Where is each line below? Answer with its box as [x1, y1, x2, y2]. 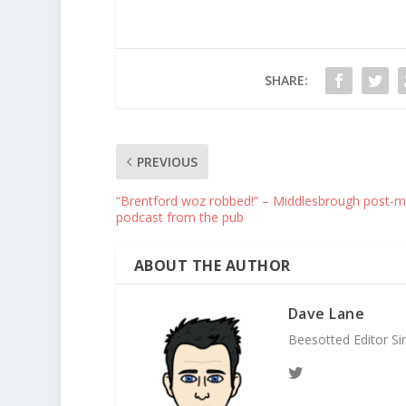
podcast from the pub [115, 208, 244, 226]
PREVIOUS [136, 152, 198, 170]
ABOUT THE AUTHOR [133, 255, 291, 275]
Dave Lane [287, 303, 365, 324]
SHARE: [264, 71, 308, 89]
